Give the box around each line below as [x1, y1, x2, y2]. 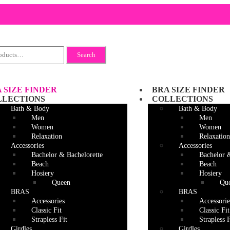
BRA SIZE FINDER [152, 85, 225, 94]
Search [77, 51, 96, 59]
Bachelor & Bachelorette [31, 150, 103, 159]
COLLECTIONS [152, 94, 213, 103]
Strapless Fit [31, 215, 68, 223]
